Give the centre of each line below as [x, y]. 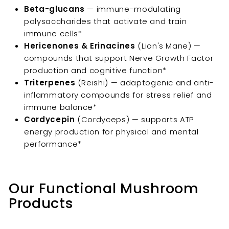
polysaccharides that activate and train [106, 21]
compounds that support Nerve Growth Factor [119, 58]
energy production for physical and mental [111, 132]
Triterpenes [50, 83]
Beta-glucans [54, 9]
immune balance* [61, 107]
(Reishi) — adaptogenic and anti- [145, 83]
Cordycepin [50, 120]
